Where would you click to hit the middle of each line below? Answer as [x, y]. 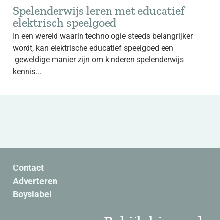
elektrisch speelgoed [65, 22]
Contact [28, 168]
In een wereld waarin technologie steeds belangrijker [103, 36]
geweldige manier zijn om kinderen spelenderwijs [98, 60]
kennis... [27, 71]
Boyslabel [32, 194]
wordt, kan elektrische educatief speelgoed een [93, 48]
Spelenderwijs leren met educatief [99, 11]
